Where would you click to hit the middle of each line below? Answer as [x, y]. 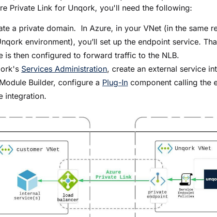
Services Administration [64, 69]
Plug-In [115, 82]
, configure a [78, 82]
